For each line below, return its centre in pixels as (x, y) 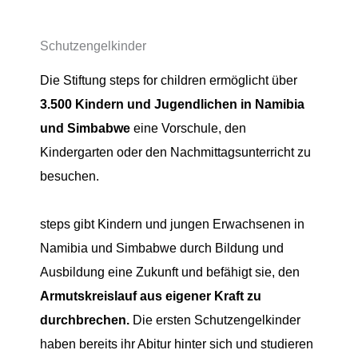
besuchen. (71, 176)
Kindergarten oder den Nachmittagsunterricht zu (175, 152)
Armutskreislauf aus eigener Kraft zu (151, 296)
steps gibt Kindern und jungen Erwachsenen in (172, 224)
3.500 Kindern (82, 104)
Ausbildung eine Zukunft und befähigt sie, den (170, 272)
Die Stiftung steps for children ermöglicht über (169, 80)
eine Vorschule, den (188, 128)
